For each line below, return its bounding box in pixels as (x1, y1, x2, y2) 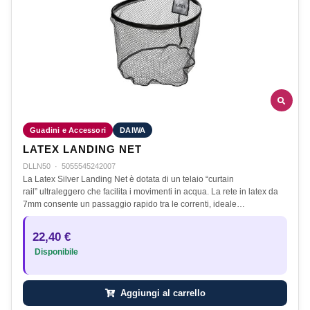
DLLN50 (23, 162, 51, 171)
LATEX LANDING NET (23, 144, 142, 156)
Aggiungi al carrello (117, 288, 206, 299)
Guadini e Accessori (30, 126, 107, 135)
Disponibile (33, 248, 78, 257)
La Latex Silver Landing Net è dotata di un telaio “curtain (23, 174, 234, 185)
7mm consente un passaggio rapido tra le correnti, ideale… (23, 199, 245, 210)
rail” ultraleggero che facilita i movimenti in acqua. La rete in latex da (23, 187, 278, 197)
